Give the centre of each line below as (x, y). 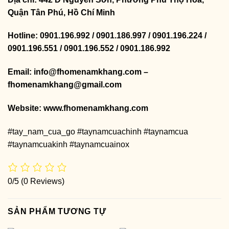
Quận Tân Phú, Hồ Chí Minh (62, 12)
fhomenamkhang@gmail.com (65, 85)
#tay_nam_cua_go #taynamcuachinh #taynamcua (98, 131)
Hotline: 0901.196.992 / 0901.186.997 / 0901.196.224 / (107, 36)
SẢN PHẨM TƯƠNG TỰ (57, 211)
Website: (26, 108)
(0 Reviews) (43, 181)
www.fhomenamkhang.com (98, 108)
